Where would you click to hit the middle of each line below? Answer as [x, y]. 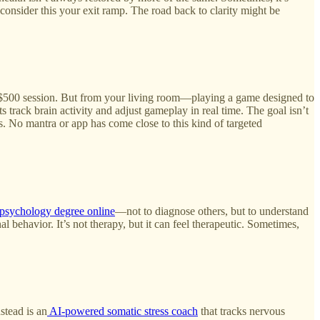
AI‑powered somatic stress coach [122, 311]
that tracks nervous [241, 311]
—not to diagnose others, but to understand [212, 211]
